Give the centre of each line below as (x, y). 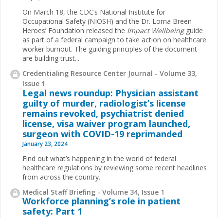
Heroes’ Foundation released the (75, 30)
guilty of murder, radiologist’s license (104, 103)
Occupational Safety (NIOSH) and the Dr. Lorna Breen (107, 21)
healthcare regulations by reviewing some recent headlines (115, 167)
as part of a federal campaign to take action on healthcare (114, 40)
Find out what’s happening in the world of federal (99, 158)
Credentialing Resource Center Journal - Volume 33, (110, 73)
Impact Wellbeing (156, 30)
